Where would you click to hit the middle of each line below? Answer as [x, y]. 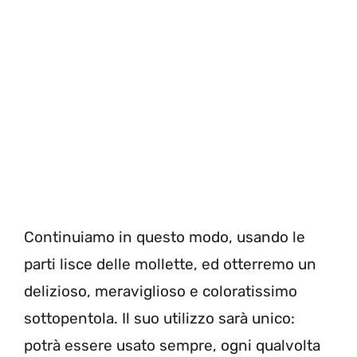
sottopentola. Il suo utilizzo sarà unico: [159, 318]
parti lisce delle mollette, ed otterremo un [170, 264]
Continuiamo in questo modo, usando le [165, 237]
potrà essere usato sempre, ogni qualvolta [172, 345]
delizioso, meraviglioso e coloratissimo [161, 291]
